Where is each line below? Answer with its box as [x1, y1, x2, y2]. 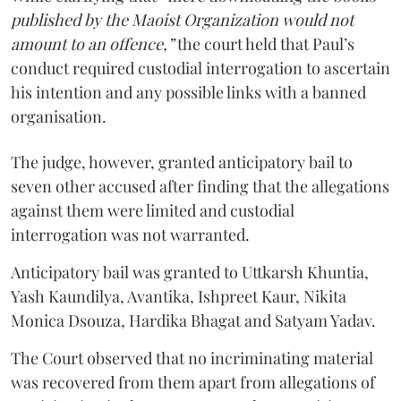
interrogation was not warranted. [11, 223, 250, 245]
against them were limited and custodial [11, 199, 294, 221]
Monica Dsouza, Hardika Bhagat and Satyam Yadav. [11, 309, 376, 331]
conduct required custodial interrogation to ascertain [11, 56, 390, 79]
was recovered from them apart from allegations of [11, 371, 375, 393]
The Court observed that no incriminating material [11, 346, 373, 369]
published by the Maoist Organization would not [11, 8, 354, 30]
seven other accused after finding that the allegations [11, 175, 389, 197]
